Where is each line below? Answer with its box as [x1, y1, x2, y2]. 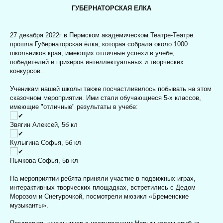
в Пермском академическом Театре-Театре [64, 31, 193, 39]
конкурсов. [10, 67, 42, 75]
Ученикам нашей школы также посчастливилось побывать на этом [10, 85, 212, 93]
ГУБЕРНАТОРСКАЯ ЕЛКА [72, 4, 151, 12]
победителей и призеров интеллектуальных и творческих [10, 58, 184, 66]
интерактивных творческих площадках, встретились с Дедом [10, 184, 196, 192]
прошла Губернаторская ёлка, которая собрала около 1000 [10, 40, 188, 48]
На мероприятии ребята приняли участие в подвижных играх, [10, 175, 196, 183]
